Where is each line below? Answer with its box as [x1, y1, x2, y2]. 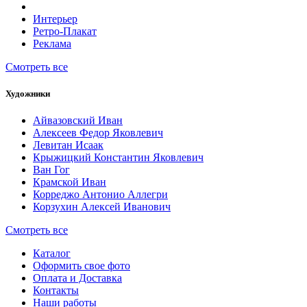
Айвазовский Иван [33, 114, 123, 127]
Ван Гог [33, 164, 70, 176]
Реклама [33, 37, 71, 49]
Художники [5, 88, 50, 99]
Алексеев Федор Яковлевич [33, 127, 163, 139]
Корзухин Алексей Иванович [33, 201, 171, 213]
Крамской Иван [33, 176, 106, 188]
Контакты [33, 284, 79, 297]
